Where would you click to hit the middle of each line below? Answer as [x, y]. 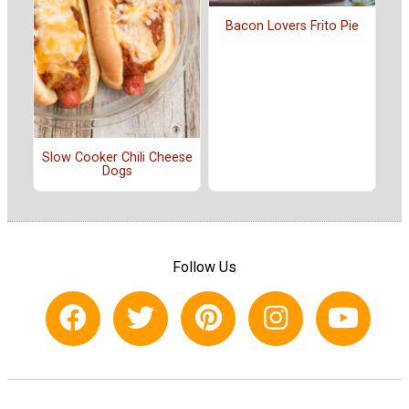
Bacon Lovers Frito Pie [292, 26]
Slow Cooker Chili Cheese [117, 157]
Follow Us [204, 267]
